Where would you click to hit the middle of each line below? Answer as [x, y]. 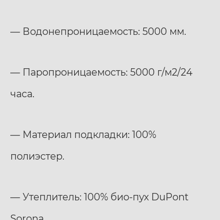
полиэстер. [37, 156]
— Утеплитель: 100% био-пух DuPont [99, 197]
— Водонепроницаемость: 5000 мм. [98, 31]
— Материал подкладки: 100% [83, 135]
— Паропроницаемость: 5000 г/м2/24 [101, 72]
